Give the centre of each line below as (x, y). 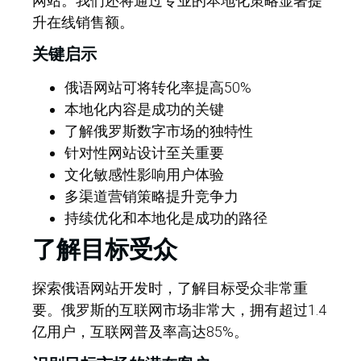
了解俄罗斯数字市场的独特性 (159, 131)
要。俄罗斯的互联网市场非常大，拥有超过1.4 (179, 310)
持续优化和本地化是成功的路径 (166, 218)
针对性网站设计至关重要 (144, 153)
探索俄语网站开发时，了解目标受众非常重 (170, 288)
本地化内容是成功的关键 (144, 110)
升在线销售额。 (83, 22)
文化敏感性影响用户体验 (144, 175)
